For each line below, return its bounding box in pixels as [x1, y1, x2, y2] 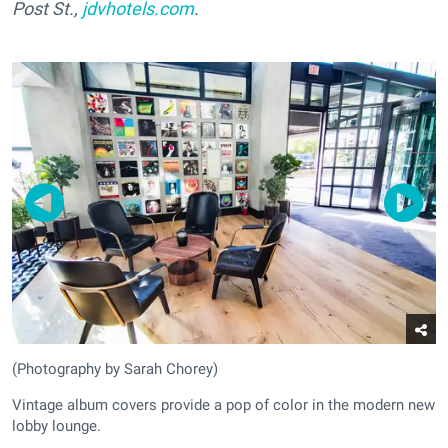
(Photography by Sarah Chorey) [12, 360, 218, 379]
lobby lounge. [12, 417, 101, 436]
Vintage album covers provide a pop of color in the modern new [12, 396, 435, 415]
